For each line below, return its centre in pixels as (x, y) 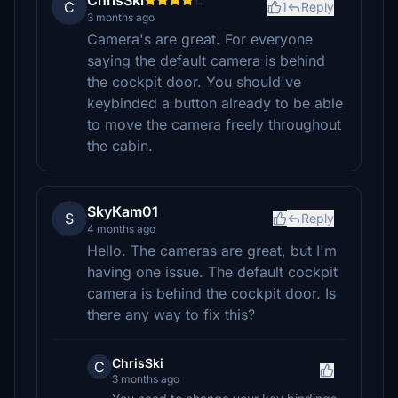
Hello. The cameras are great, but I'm (212, 251)
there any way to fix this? (171, 314)
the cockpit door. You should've (194, 82)
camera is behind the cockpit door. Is (211, 293)
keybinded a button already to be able (215, 103)
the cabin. (120, 146)
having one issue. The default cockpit (212, 272)
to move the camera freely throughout (214, 124)
